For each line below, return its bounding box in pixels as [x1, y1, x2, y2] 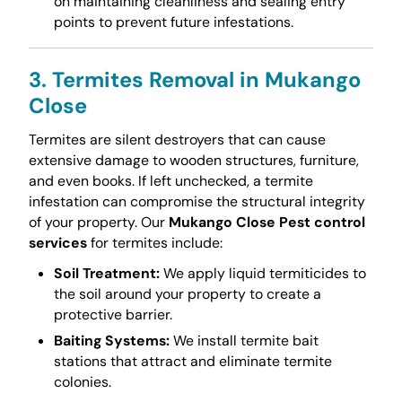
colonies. [53, 372, 111, 392]
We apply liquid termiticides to [159, 263, 366, 283]
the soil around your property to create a [53, 284, 321, 303]
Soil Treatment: [53, 263, 160, 283]
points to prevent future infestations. [53, 12, 293, 31]
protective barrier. [53, 304, 172, 324]
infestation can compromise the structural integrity [28, 191, 365, 211]
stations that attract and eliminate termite [53, 352, 332, 371]
